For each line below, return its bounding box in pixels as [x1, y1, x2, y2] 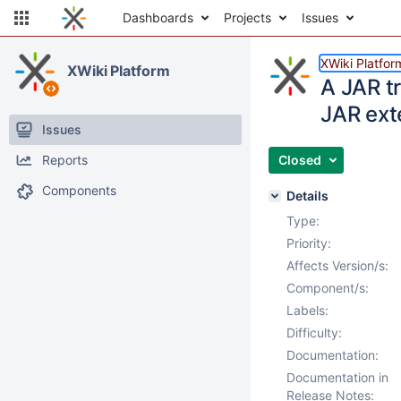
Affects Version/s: [286, 258, 388, 273]
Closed [278, 152, 321, 167]
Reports [42, 152, 88, 167]
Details [286, 188, 328, 203]
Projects [224, 10, 271, 25]
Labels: [286, 303, 328, 318]
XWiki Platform [67, 62, 170, 80]
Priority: [286, 235, 331, 251]
